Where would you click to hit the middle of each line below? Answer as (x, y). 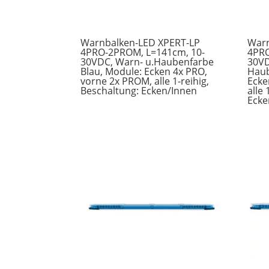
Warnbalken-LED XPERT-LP (141, 43)
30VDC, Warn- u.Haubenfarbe (147, 62)
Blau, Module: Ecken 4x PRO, (144, 72)
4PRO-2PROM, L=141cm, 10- (143, 53)
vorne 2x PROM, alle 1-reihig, (145, 81)
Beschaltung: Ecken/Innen (139, 91)
